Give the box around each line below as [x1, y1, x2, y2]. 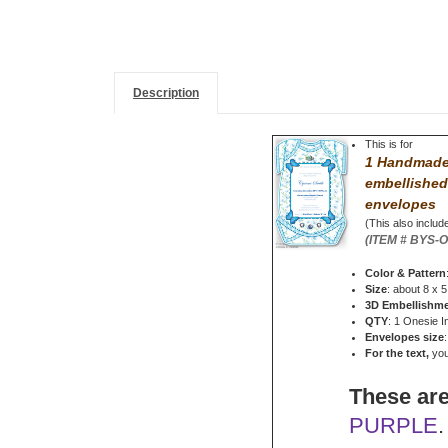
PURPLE [349, 413, 438, 439]
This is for [365, 138, 414, 151]
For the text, [365, 347, 430, 360]
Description [132, 86, 199, 101]
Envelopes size [365, 331, 445, 344]
